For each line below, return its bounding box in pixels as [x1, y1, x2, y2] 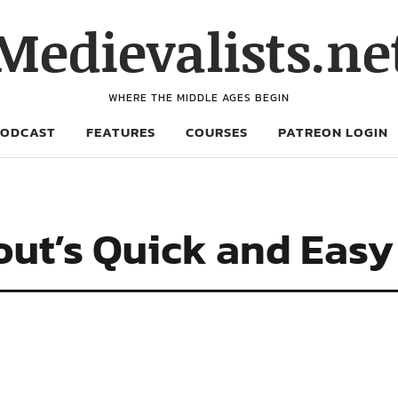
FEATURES [86, 122, 155, 142]
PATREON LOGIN [278, 122, 388, 142]
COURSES [186, 122, 248, 142]
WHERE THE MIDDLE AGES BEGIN [108, 90, 290, 106]
